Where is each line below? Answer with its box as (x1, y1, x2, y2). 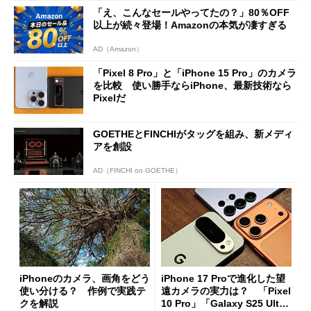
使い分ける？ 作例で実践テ (19, 285, 146, 297)
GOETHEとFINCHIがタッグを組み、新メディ (93, 128, 293, 140)
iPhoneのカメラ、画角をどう (19, 273, 150, 285)
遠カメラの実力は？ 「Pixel (161, 285, 291, 297)
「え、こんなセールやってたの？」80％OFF (93, 6, 289, 18)
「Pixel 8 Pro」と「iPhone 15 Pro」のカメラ (93, 67, 296, 79)
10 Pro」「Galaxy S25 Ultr (161, 298, 283, 310)
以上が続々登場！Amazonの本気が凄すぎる (93, 19, 287, 31)
